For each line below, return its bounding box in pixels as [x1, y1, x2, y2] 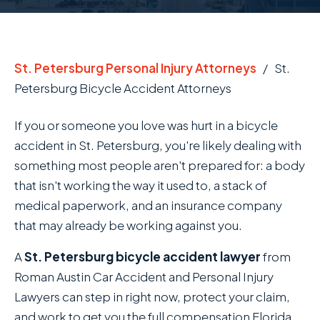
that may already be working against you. [14, 217, 242, 233]
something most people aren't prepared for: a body [14, 157, 305, 173]
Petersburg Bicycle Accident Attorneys [14, 80, 231, 96]
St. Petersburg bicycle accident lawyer [24, 249, 261, 264]
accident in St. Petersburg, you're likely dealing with [14, 137, 301, 153]
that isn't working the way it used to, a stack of [14, 177, 267, 193]
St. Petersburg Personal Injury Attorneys [14, 60, 256, 76]
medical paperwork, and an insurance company [14, 197, 282, 213]
